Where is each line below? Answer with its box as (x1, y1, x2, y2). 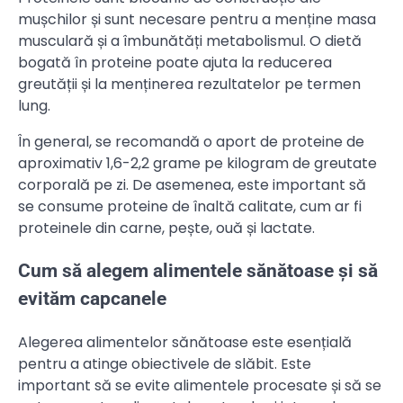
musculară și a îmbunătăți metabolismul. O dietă (18, 30, 362, 51)
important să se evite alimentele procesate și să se (18, 375, 381, 397)
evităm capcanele (18, 288, 166, 310)
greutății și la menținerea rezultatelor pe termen (18, 73, 361, 94)
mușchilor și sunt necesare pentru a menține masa (18, 8, 376, 30)
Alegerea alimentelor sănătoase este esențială (18, 332, 352, 354)
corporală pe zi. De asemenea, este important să (18, 174, 366, 195)
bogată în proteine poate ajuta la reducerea (18, 51, 332, 73)
